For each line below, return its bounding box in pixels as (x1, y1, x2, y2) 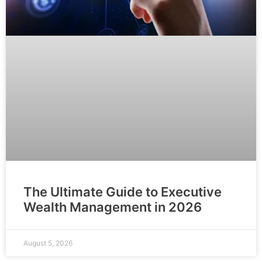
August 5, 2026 (23, 239, 73, 248)
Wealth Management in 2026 (23, 199, 202, 215)
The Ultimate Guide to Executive (23, 184, 222, 200)
